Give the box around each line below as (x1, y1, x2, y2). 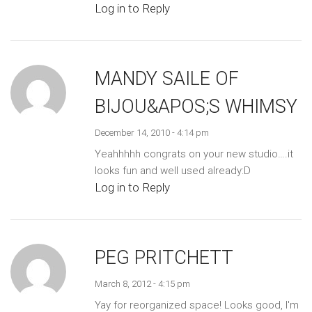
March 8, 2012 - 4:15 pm (94, 278, 190, 289)
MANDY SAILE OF (94, 67, 239, 90)
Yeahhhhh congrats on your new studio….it (94, 147, 293, 160)
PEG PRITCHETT (94, 246, 233, 269)
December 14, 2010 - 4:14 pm (94, 127, 209, 138)
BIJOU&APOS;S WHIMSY (94, 95, 297, 118)
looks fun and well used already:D (94, 164, 251, 177)
